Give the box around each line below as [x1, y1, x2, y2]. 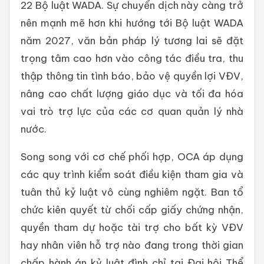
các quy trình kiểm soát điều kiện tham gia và [21, 168, 243, 181]
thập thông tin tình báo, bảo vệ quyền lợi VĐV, [21, 70, 243, 82]
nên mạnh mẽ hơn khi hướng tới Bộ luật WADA [21, 16, 243, 29]
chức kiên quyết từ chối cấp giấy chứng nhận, [21, 203, 243, 216]
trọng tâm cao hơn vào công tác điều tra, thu [21, 52, 243, 65]
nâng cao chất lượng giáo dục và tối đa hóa [21, 87, 243, 100]
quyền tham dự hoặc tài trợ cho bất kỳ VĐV [21, 221, 243, 234]
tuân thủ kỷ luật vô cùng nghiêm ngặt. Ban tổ [21, 186, 243, 199]
